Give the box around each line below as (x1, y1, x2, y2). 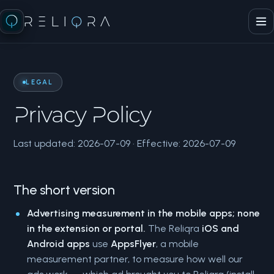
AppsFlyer (111, 238, 157, 250)
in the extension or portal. (27, 223, 146, 234)
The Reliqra (146, 223, 202, 234)
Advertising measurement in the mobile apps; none (27, 207, 261, 219)
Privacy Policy (13, 101, 152, 128)
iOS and (202, 223, 240, 234)
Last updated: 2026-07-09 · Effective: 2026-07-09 (13, 138, 236, 149)
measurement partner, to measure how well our (27, 253, 243, 265)
